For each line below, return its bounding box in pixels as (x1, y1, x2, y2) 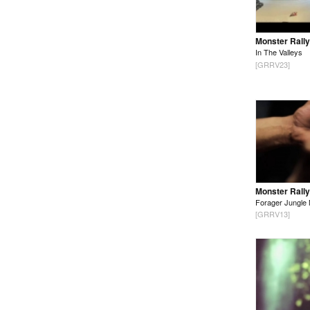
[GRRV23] (255, 58, 290, 70)
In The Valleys (255, 46, 302, 58)
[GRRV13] (255, 208, 290, 219)
